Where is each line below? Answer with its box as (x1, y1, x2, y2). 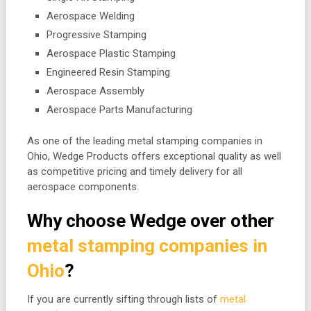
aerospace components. (26, 180, 139, 194)
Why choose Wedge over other (26, 210, 274, 232)
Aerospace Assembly (47, 84, 145, 97)
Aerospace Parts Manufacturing (47, 103, 193, 116)
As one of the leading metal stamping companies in (26, 135, 262, 148)
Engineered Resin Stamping (47, 65, 171, 78)
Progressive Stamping (47, 28, 147, 41)
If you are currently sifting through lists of (26, 293, 220, 306)
